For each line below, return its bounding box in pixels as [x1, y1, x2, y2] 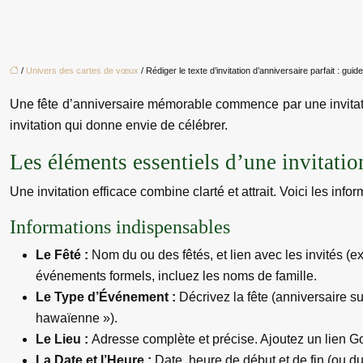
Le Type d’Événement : [36, 290, 179, 304]
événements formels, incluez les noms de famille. [36, 269, 317, 283]
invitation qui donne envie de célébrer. [10, 118, 228, 132]
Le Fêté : [36, 248, 92, 262]
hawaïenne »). [36, 311, 117, 325]
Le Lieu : [36, 332, 92, 346]
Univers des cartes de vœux [26, 66, 139, 75]
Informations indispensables [10, 216, 230, 237]
